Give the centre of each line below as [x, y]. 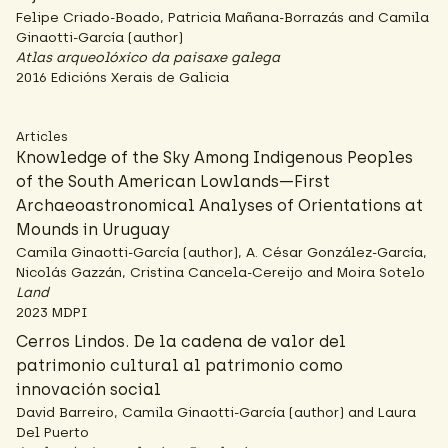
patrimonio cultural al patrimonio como [179, 365]
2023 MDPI [52, 312]
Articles [42, 136]
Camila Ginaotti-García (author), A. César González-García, [221, 252]
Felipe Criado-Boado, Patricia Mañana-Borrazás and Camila [222, 17]
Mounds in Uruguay [93, 229]
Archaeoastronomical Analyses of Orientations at [219, 205]
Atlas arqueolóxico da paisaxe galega [148, 57]
